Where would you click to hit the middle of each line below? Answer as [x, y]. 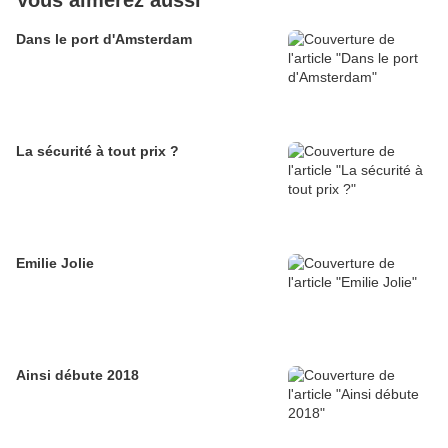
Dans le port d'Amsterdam [104, 39]
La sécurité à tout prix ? [97, 151]
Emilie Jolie [55, 263]
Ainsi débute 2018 [77, 375]
